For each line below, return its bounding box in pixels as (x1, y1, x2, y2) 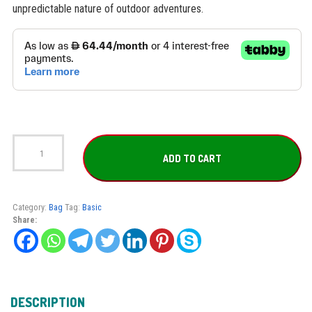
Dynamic (11, 134, 41, 145)
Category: (12, 202, 49, 213)
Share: (12, 214, 37, 226)
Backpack (11, 159, 47, 170)
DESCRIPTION (10, 295, 85, 311)
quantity (11, 196, 39, 208)
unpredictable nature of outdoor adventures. (12, 1, 203, 15)
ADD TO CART (163, 152, 222, 164)
